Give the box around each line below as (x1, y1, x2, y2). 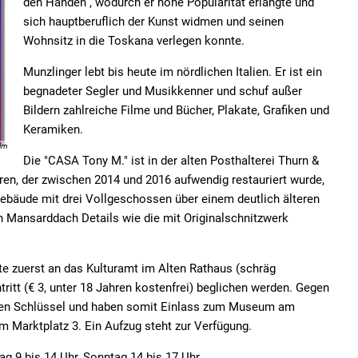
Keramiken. (23, 122, 83, 137)
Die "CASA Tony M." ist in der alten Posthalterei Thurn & (23, 153, 319, 168)
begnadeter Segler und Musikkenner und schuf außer (23, 84, 302, 98)
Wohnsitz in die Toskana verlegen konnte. (23, 34, 245, 48)
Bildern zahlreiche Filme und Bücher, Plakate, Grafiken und (23, 103, 329, 117)
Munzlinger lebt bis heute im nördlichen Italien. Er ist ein (23, 65, 322, 79)
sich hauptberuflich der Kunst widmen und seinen (23, 14, 284, 29)
